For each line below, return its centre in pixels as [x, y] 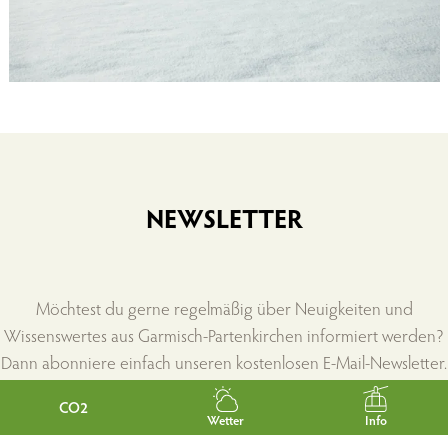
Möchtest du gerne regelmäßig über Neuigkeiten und [224, 308]
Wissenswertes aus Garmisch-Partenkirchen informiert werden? [224, 335]
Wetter [226, 419]
